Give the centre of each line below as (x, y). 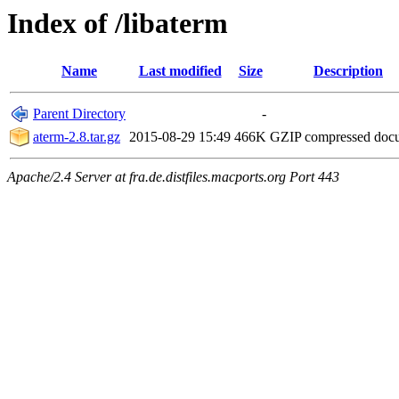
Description (348, 71)
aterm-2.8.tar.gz (77, 137)
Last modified (180, 71)
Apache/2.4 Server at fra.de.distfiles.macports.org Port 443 (173, 177)
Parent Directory (79, 114)
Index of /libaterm (118, 23)
